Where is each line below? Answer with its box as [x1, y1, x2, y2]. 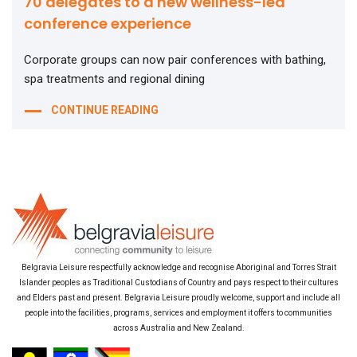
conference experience [24, 14, 191, 34]
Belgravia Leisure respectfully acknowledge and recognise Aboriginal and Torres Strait [21, 263, 336, 273]
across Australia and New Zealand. [112, 324, 245, 333]
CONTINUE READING [51, 104, 159, 117]
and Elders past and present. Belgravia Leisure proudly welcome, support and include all [17, 293, 340, 303]
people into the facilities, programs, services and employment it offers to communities [25, 308, 332, 318]
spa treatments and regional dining [24, 72, 205, 87]
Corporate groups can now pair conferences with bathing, [24, 53, 326, 68]
